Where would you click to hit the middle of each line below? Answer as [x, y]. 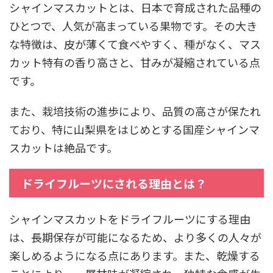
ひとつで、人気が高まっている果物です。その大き [133, 25]
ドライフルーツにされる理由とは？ [114, 183]
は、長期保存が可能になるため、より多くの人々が [135, 237]
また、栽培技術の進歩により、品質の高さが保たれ [135, 111]
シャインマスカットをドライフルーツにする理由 [130, 218]
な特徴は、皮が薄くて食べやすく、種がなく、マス [135, 44]
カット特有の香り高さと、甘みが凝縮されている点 [135, 62]
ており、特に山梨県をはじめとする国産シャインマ [134, 129]
